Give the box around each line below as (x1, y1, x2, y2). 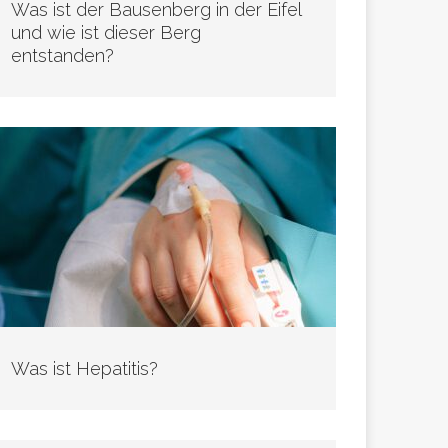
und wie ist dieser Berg (11, 22, 202, 44)
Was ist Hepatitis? (11, 358, 159, 380)
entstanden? (11, 45, 115, 67)
